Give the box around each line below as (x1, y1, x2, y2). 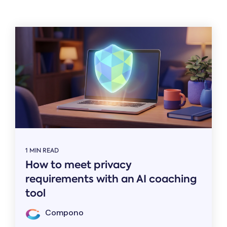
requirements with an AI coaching (25, 172, 197, 186)
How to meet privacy (25, 158, 132, 172)
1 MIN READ (25, 146, 59, 155)
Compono (43, 207, 84, 218)
